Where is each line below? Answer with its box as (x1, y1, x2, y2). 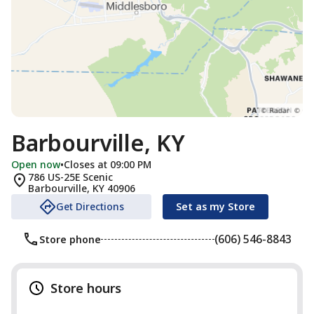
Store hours (50, 280, 121, 296)
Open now (11, 158, 60, 171)
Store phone (39, 232, 101, 246)
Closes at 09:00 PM (64, 158, 151, 171)
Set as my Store (176, 200, 255, 213)
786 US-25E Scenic (28, 170, 113, 184)
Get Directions (55, 200, 124, 213)
